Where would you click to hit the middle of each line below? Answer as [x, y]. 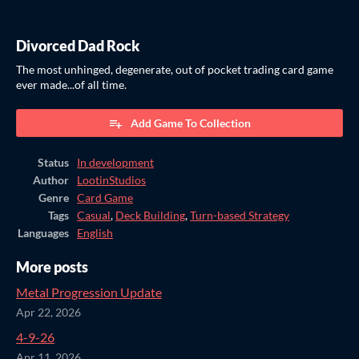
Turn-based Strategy [240, 215]
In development [115, 162]
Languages [43, 233]
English [95, 233]
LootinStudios [111, 180]
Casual [94, 215]
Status [53, 162]
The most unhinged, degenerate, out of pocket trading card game [175, 69]
